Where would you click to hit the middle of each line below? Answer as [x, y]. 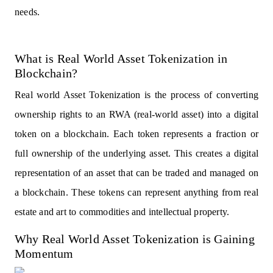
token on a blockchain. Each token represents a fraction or [136, 134]
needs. [27, 12]
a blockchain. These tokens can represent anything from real [136, 192]
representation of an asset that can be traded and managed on [136, 173]
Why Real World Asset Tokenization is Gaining [135, 239]
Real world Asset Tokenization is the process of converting [136, 95]
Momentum [44, 253]
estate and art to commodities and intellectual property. [122, 212]
